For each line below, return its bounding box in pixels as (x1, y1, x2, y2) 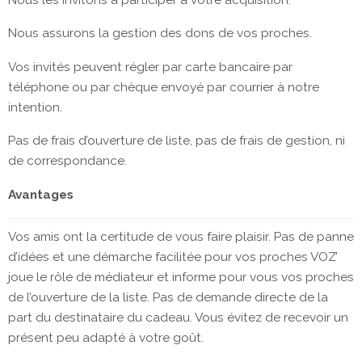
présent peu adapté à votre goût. (8, 330, 204, 346)
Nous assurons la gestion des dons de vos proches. (8, 26, 312, 41)
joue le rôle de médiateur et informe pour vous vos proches (8, 270, 354, 285)
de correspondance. (8, 154, 127, 169)
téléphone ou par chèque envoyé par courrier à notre (8, 79, 319, 95)
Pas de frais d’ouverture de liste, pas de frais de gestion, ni (8, 133, 345, 149)
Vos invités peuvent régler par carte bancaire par (8, 59, 293, 74)
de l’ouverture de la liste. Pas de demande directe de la (8, 290, 328, 305)
